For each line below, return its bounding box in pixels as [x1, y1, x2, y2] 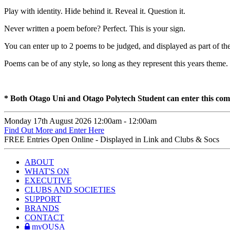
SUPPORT [25, 195, 61, 204]
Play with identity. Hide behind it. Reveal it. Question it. [4, 7, 185, 16]
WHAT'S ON [25, 167, 69, 176]
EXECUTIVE [25, 176, 72, 185]
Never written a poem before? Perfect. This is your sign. [4, 24, 185, 33]
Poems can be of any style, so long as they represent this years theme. [4, 59, 228, 68]
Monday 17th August [4, 117, 75, 126]
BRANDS [25, 204, 59, 213]
